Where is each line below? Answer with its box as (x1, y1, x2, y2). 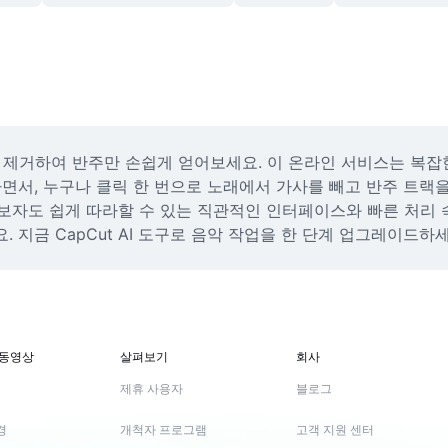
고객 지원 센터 (296, 423, 374, 437)
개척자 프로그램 (120, 423, 207, 437)
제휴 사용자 (120, 382, 183, 396)
